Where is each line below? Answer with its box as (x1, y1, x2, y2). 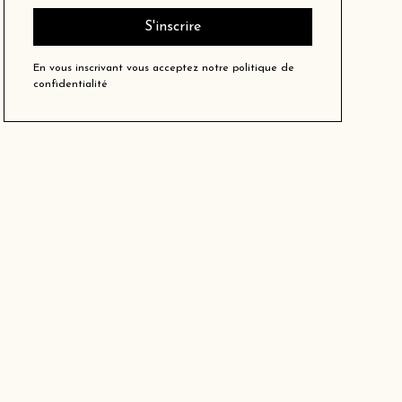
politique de (232, 63, 295, 74)
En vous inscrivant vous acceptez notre (33, 63, 233, 74)
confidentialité (33, 79, 109, 91)
